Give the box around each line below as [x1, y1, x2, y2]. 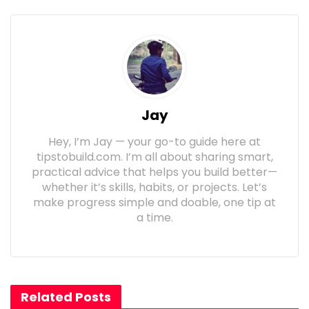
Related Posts [21, 288, 111, 306]
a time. [136, 210, 173, 226]
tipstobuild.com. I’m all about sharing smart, [36, 149, 273, 166]
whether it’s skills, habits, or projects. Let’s [42, 179, 267, 196]
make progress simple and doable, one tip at [33, 195, 276, 211]
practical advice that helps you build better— [32, 164, 277, 181]
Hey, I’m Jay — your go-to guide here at [48, 134, 261, 150]
